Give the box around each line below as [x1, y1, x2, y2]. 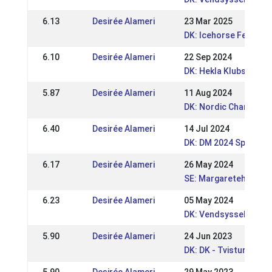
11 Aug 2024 [183, 88, 232, 98]
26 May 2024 [183, 160, 233, 169]
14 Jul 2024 [183, 124, 229, 134]
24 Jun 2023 [183, 231, 232, 241]
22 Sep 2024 [183, 52, 232, 62]
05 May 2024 [183, 195, 233, 205]
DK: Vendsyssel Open [183, 209, 268, 219]
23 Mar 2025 [183, 16, 233, 26]
